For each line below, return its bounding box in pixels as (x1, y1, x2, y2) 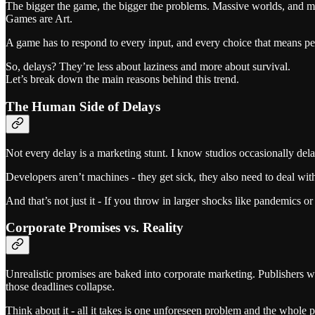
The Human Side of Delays (6, 98, 160, 114)
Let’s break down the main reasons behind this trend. (6, 73, 239, 86)
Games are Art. (6, 13, 72, 25)
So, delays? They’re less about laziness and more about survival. (6, 60, 290, 73)
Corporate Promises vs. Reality (6, 220, 184, 236)
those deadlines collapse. (6, 281, 115, 293)
